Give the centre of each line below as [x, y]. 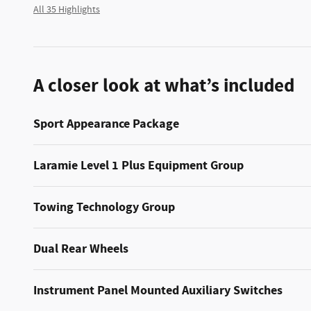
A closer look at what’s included [164, 86]
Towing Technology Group [104, 207]
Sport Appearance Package [106, 124]
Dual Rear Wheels [81, 249]
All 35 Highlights [67, 9]
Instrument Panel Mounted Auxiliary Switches [158, 290]
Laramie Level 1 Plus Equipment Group [138, 165]
